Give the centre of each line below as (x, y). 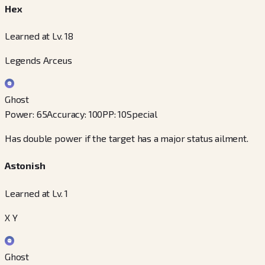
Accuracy (66, 114)
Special (142, 114)
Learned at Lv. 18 (39, 36)
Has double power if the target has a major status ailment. (127, 138)
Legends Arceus (38, 60)
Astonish (25, 166)
